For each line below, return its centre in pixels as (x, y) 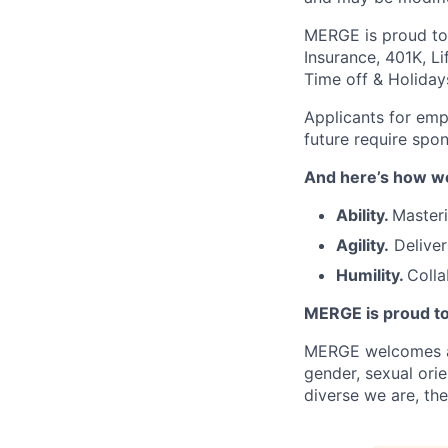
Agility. (362, 245)
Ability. (364, 215)
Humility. (371, 275)
